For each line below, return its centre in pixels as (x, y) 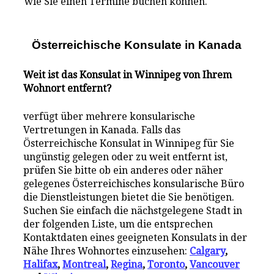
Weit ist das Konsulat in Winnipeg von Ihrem (128, 75)
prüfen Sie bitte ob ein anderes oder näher (124, 171)
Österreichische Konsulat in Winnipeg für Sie (129, 144)
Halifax (41, 265)
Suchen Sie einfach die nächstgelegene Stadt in (133, 211)
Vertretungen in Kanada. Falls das (102, 130)
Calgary (208, 251)
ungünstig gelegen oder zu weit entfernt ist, (126, 157)
